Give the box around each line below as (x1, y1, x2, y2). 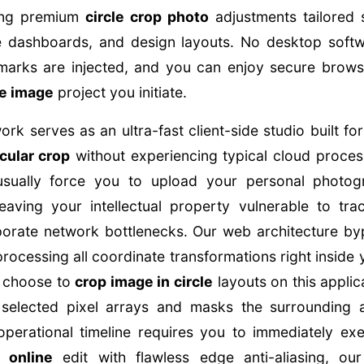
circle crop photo (84, 8, 210, 25)
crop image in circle (75, 273, 214, 290)
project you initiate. (53, 84, 187, 101)
